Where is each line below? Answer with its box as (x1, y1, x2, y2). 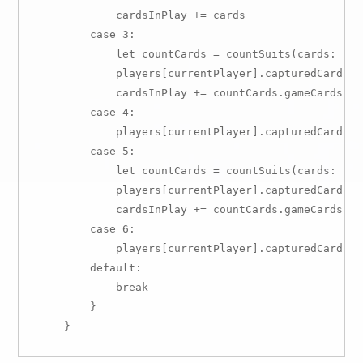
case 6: (37, 223, 135, 235)
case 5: (37, 145, 135, 157)
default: (37, 262, 142, 274)
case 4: (37, 106, 135, 118)
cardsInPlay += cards (37, 9, 246, 21)
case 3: (37, 28, 135, 41)
